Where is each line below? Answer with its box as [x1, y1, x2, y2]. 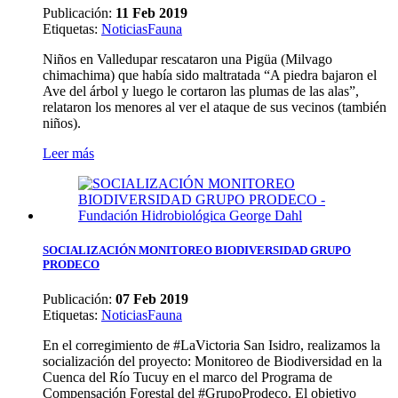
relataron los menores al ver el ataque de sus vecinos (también [43, 99, 386, 115]
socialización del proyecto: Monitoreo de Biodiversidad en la [43, 354, 382, 370]
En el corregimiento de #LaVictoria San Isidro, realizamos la [43, 338, 380, 354]
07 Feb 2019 [115, 291, 188, 307]
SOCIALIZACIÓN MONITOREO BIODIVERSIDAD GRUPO [43, 243, 351, 258]
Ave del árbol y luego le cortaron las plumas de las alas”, [43, 83, 359, 99]
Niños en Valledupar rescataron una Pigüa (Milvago [43, 51, 332, 67]
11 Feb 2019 [115, 4, 187, 20]
